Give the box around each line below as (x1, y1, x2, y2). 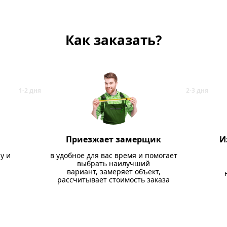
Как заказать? (65, 31, 162, 49)
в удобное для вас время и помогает (50, 150, 177, 160)
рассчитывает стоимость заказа (57, 175, 170, 184)
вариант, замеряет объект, (66, 167, 161, 176)
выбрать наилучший (77, 159, 150, 168)
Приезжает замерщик (66, 134, 161, 145)
